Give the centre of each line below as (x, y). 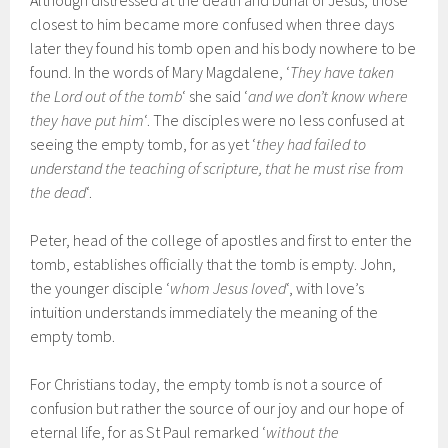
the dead (58, 192)
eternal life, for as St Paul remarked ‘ (148, 432)
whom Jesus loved (228, 288)
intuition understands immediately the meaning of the (204, 312)
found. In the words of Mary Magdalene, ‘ (160, 72)
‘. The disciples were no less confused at (274, 120)
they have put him (87, 120)
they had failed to (311, 144)
